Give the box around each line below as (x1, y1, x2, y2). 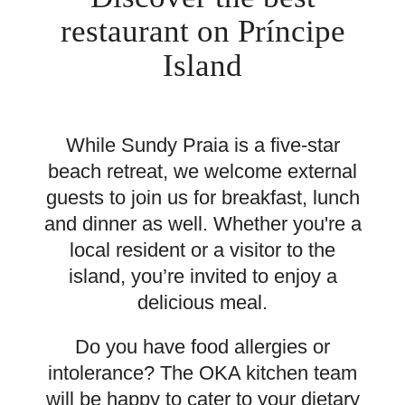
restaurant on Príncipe (60, 14, 345, 48)
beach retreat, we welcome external (48, 160, 357, 183)
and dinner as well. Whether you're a (43, 212, 362, 235)
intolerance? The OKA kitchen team (48, 362, 357, 384)
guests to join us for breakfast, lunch (45, 186, 360, 209)
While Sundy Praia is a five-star (65, 134, 340, 156)
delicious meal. (137, 291, 268, 314)
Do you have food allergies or (75, 335, 330, 358)
